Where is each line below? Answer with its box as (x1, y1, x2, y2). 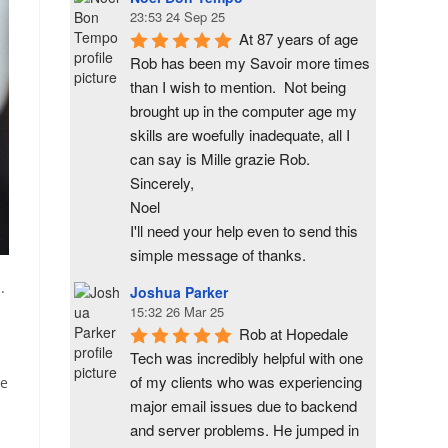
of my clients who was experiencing (130, 371, 362, 392)
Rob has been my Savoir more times (130, 52, 370, 73)
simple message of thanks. (130, 244, 306, 265)
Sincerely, (130, 172, 194, 193)
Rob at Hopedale (239, 323, 348, 344)
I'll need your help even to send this (130, 220, 358, 241)
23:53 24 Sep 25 (130, 7, 225, 26)
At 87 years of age (239, 28, 358, 49)
